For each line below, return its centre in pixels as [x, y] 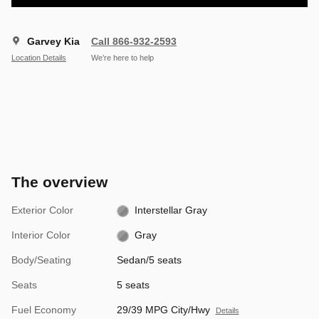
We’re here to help [122, 57]
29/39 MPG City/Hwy [163, 310]
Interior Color [41, 235]
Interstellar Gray [171, 210]
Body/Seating [41, 260]
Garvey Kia [53, 42]
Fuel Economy [44, 310]
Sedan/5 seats [149, 260]
